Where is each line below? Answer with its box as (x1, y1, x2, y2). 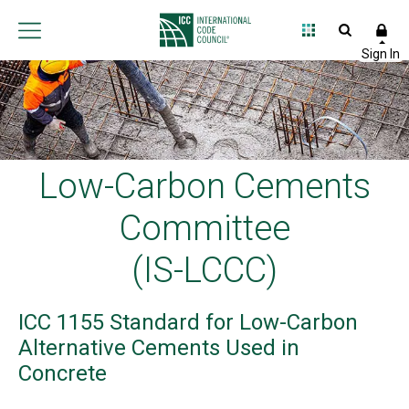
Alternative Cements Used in (18, 334, 299, 361)
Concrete (18, 360, 107, 386)
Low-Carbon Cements (38, 164, 371, 206)
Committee (119, 206, 290, 248)
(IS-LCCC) (131, 248, 278, 290)
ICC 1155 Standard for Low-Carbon (18, 309, 358, 335)
